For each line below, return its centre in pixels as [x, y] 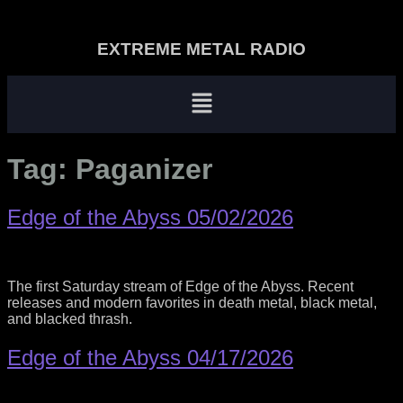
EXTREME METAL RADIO [201, 49]
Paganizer [144, 169]
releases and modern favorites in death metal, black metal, [192, 303]
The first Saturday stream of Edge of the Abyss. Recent [180, 287]
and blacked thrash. [70, 319]
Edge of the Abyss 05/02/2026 [150, 218]
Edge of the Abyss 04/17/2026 [150, 358]
